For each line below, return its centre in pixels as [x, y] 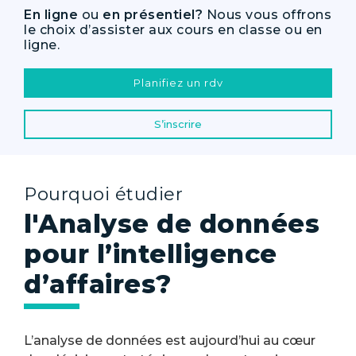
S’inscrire [178, 124]
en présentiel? [153, 15]
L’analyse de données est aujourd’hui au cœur [170, 341]
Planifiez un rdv [178, 83]
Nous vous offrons [267, 15]
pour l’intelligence [151, 254]
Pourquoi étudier [103, 194]
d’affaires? [98, 284]
